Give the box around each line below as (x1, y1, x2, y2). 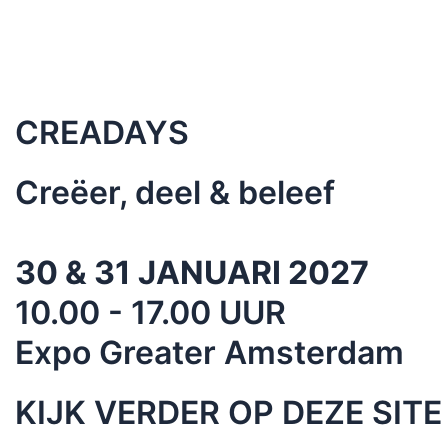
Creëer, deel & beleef (15, 173, 335, 212)
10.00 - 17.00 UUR (15, 293, 286, 332)
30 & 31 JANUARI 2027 (15, 253, 369, 292)
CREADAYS (15, 113, 189, 152)
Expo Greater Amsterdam (15, 333, 404, 372)
